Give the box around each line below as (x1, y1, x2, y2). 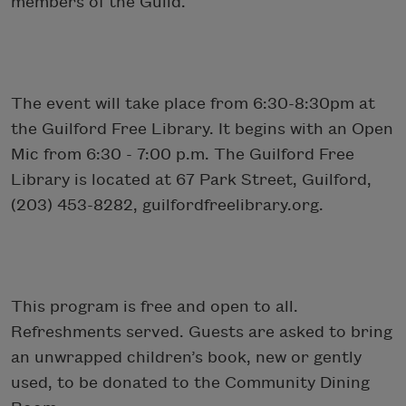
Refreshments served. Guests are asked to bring (11, 323, 392, 341)
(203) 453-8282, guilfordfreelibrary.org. (11, 196, 324, 214)
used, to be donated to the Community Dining (11, 373, 370, 391)
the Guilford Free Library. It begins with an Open (11, 120, 393, 138)
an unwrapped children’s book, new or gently (11, 348, 362, 366)
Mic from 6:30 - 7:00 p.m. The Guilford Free (11, 145, 354, 163)
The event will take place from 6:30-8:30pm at (11, 94, 375, 112)
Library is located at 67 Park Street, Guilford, (11, 170, 372, 188)
